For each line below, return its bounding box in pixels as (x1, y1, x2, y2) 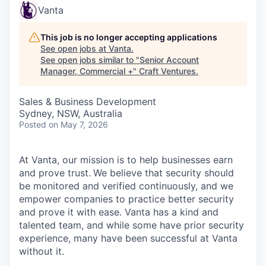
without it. (19, 245, 64, 258)
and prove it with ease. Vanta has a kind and (19, 206, 218, 218)
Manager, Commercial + (40, 66, 133, 77)
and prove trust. (19, 167, 91, 179)
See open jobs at (40, 43, 109, 54)
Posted (19, 119, 46, 130)
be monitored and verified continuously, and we (19, 180, 233, 192)
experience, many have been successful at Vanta (19, 232, 237, 245)
